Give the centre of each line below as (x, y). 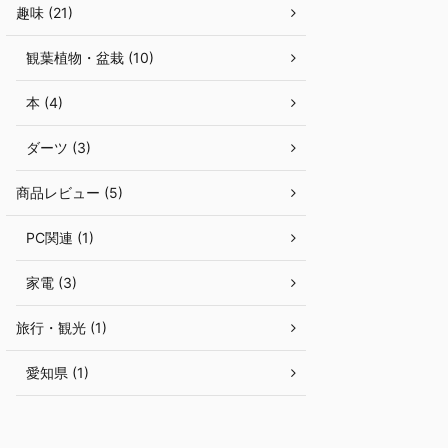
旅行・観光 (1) (61, 327)
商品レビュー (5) (69, 192)
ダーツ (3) (58, 147)
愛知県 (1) (57, 372)
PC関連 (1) (60, 237)
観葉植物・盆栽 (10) (90, 57)
